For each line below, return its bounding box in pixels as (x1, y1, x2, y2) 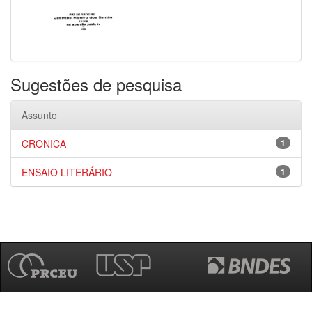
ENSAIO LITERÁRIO (22, 165, 112, 179)
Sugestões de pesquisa (10, 72, 182, 96)
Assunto (22, 108, 57, 122)
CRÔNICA (22, 136, 66, 150)
